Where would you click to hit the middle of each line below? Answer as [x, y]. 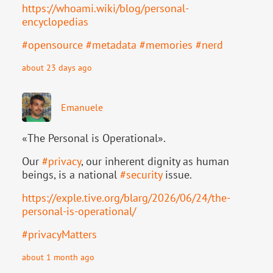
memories [169, 44]
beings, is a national [71, 174]
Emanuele [82, 107]
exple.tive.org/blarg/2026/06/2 [129, 197]
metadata [114, 44]
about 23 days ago [57, 67]
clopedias [66, 21]
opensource [55, 44]
